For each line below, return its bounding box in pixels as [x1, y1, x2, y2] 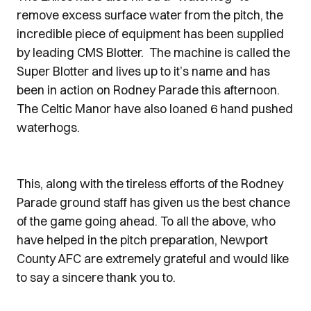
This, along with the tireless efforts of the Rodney [17, 176, 283, 192]
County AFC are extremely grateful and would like [17, 251, 289, 267]
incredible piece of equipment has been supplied [17, 26, 284, 42]
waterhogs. [17, 119, 80, 135]
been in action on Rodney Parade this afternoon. [17, 82, 280, 98]
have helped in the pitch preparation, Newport [17, 232, 268, 248]
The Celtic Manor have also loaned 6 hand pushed [17, 101, 293, 117]
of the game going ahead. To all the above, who [17, 213, 276, 229]
